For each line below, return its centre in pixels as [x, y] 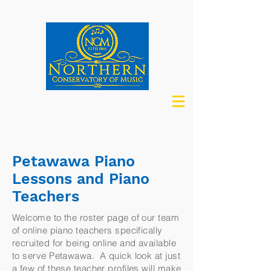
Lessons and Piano [81, 179]
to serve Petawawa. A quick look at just [96, 256]
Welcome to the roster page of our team [96, 217]
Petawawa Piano [73, 161]
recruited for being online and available [94, 243]
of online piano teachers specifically [87, 230]
